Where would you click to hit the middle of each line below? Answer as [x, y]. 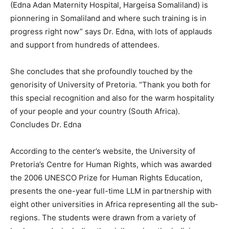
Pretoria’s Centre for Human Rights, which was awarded [111, 164]
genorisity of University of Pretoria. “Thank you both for [110, 85]
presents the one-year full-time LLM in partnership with [111, 191]
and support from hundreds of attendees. [85, 45]
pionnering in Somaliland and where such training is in [108, 18]
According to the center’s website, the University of [103, 151]
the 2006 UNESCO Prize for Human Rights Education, [106, 178]
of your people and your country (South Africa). [95, 111]
